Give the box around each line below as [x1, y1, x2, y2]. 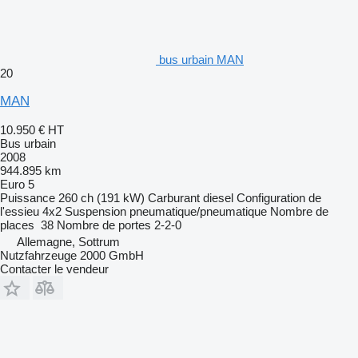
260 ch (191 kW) [58, 190, 145, 205]
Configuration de [237, 190, 321, 205]
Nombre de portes [57, 217, 151, 232]
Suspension [65, 204, 126, 218]
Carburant [148, 190, 200, 205]
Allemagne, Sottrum [17, 234, 120, 249]
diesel [203, 190, 233, 205]
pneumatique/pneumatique [129, 204, 267, 218]
